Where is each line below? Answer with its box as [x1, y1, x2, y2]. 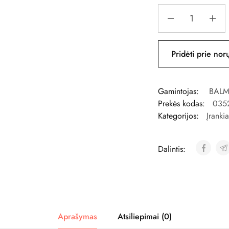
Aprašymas [57, 210, 97, 222]
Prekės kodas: [157, 98, 205, 110]
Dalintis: [157, 143, 188, 155]
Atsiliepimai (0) [117, 210, 172, 222]
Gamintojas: [157, 85, 201, 98]
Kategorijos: [157, 110, 199, 122]
